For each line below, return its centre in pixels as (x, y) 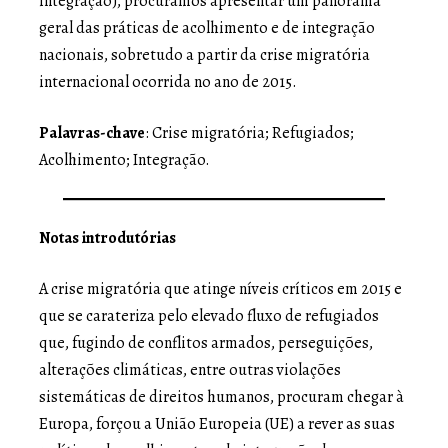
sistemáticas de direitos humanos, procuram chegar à (221, 396)
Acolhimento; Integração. (124, 159)
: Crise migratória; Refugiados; (249, 132)
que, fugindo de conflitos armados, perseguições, (206, 342)
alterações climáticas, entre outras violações (190, 369)
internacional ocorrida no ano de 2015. (168, 81)
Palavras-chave (92, 132)
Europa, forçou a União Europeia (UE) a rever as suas (217, 423)
